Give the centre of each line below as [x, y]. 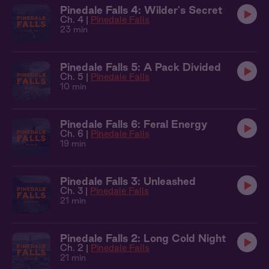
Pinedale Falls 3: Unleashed [128, 181]
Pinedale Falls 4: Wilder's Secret [141, 10]
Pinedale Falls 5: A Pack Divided [141, 67]
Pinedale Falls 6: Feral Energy [134, 124]
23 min [74, 29]
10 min [73, 86]
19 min [73, 144]
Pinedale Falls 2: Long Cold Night [143, 238]
